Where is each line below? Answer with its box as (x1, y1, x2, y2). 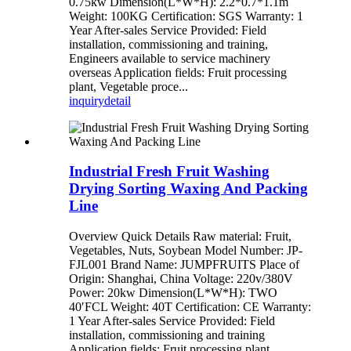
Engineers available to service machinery (69, 51, 270, 65)
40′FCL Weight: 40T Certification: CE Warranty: (69, 300, 311, 314)
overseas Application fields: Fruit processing (69, 65, 287, 79)
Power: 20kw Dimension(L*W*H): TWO (69, 286, 277, 300)
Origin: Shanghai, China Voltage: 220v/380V (69, 272, 293, 286)
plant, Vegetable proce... (69, 79, 188, 93)
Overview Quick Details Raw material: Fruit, (69, 230, 291, 244)
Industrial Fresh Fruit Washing (69, 163, 270, 180)
